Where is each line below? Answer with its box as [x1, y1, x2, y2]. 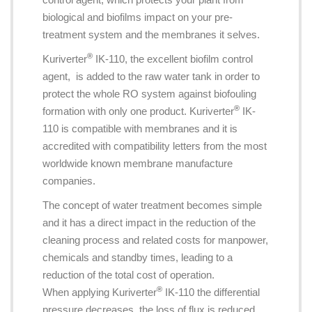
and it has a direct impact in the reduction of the [42, 216, 256, 228]
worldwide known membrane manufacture [42, 157, 233, 169]
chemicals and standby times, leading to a [42, 251, 233, 263]
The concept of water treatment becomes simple [42, 198, 262, 211]
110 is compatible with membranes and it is [42, 122, 237, 134]
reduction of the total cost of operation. [42, 268, 214, 281]
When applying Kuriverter [42, 286, 157, 298]
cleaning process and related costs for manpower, [42, 233, 268, 246]
